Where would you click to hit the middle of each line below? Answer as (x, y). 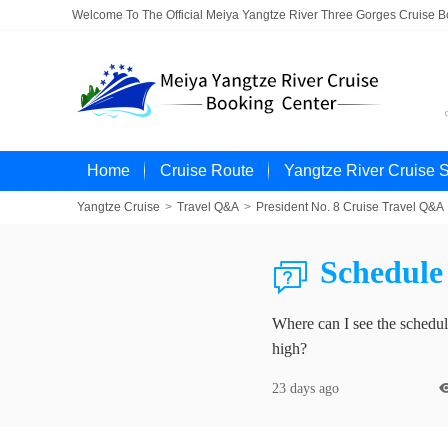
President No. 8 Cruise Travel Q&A (350, 207)
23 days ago (305, 388)
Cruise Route (207, 170)
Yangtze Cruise (118, 207)
